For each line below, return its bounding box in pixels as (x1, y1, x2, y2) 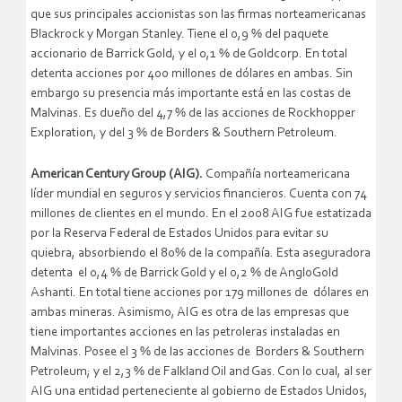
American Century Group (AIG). (31, 168, 205, 182)
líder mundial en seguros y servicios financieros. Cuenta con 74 (31, 188, 367, 202)
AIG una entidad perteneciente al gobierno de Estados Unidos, (31, 385, 368, 399)
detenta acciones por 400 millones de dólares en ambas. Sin (31, 67, 353, 82)
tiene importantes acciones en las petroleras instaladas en (31, 326, 340, 340)
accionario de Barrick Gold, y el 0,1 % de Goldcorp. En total (31, 48, 347, 62)
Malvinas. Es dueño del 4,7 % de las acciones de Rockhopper (31, 107, 355, 121)
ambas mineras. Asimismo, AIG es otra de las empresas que (31, 306, 349, 320)
